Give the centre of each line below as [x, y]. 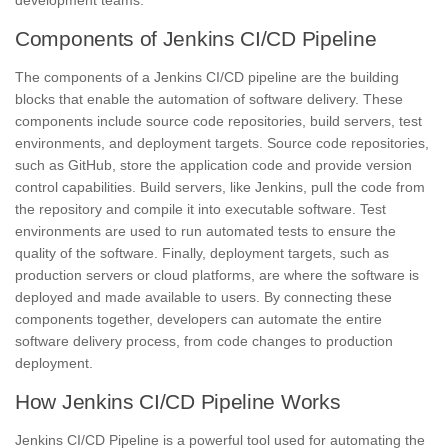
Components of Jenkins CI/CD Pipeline [196, 38]
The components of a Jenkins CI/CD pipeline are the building [207, 76]
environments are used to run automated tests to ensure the [205, 230]
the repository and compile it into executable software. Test [200, 208]
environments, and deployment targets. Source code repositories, [222, 142]
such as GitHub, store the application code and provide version [213, 164]
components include [80, 120]
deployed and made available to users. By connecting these [203, 296]
